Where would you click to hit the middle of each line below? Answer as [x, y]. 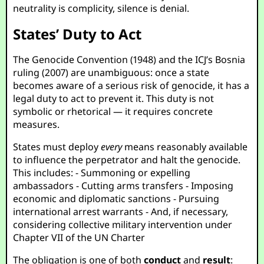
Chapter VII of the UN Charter [79, 237]
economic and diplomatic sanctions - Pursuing [116, 199]
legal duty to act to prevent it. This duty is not [114, 98]
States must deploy [57, 147]
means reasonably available [185, 147]
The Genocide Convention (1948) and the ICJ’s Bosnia [129, 60]
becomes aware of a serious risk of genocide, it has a [131, 85]
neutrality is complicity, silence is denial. [101, 8]
